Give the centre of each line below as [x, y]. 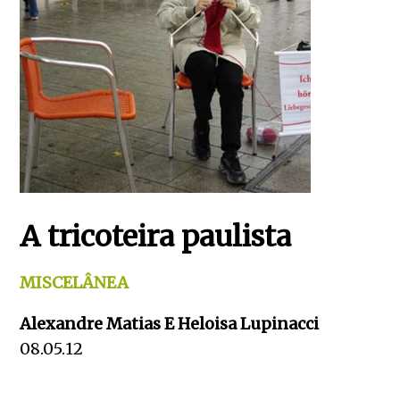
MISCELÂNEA [75, 283]
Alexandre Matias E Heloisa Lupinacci [170, 324]
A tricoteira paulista [156, 237]
